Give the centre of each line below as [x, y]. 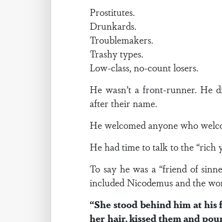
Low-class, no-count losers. [144, 67]
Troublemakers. [122, 40]
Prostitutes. [112, 12]
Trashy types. [117, 54]
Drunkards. [113, 26]
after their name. [124, 103]
